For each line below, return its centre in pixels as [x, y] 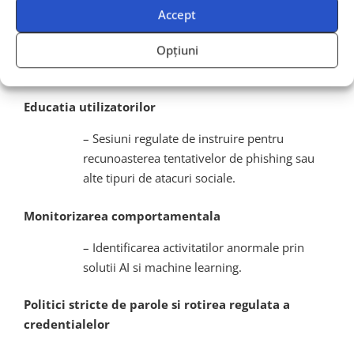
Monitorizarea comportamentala [122, 215]
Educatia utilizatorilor [90, 107]
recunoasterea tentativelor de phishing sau [199, 158]
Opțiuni [177, 50]
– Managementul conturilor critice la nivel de [204, 49]
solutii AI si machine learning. [162, 267]
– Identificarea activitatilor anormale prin [194, 247]
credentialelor [67, 324]
